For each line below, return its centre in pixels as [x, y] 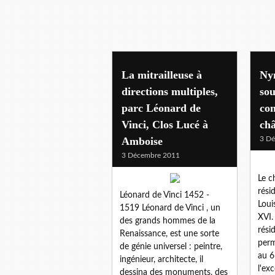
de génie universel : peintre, [171, 246]
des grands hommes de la [168, 221]
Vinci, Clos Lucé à [165, 124]
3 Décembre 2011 [151, 155]
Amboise [142, 141]
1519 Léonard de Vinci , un [170, 208]
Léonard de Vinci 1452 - [165, 195]
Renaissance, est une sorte [169, 234]
